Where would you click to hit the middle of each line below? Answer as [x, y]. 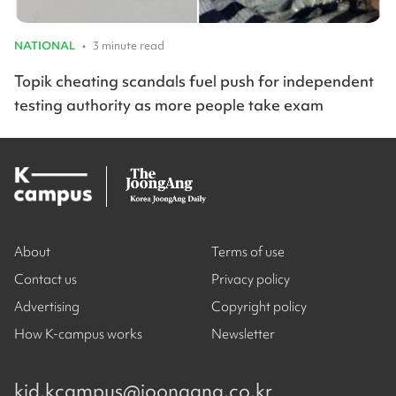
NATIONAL [45, 46]
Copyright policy [259, 307]
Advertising [47, 307]
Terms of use [248, 252]
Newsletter [243, 335]
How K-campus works [78, 335]
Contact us [46, 280]
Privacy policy [251, 280]
